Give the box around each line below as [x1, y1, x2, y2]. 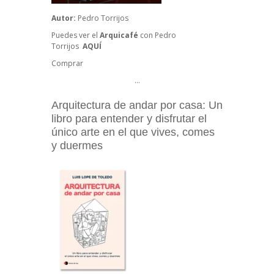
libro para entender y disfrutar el [51, 113, 207, 125]
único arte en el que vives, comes [51, 126, 215, 139]
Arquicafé [100, 30, 138, 41]
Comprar [51, 58, 83, 69]
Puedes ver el [51, 30, 100, 41]
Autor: [51, 13, 78, 24]
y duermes [51, 139, 103, 152]
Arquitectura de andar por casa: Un [51, 99, 223, 112]
